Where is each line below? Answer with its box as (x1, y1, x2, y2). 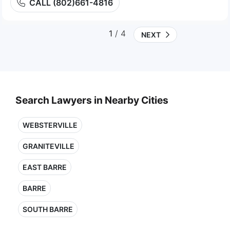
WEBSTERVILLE (23, 121, 78, 129)
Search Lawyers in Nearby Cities (15, 94, 168, 106)
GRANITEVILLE (23, 142, 74, 150)
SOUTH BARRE (23, 205, 73, 214)
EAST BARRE (23, 163, 67, 171)
